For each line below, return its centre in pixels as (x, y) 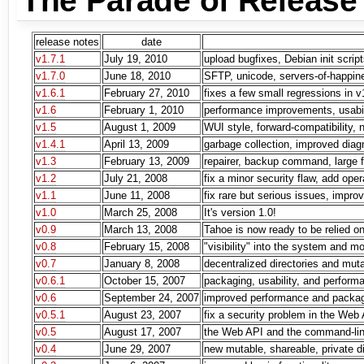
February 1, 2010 (144, 110)
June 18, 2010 (137, 76)
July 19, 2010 (136, 59)
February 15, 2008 (147, 247)
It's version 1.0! (240, 213)
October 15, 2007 (145, 281)
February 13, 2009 (147, 162)
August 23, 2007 (143, 315)
